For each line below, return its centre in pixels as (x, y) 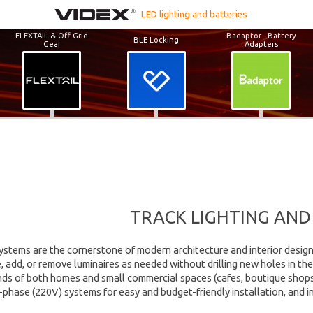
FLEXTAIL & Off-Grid (52, 35)
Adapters (261, 44)
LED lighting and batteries (194, 14)
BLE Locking (156, 39)
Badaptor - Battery (261, 35)
